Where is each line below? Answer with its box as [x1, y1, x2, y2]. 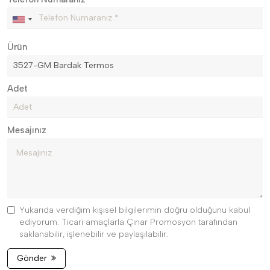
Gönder [17, 253, 47, 263]
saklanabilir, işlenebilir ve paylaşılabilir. [19, 229, 168, 239]
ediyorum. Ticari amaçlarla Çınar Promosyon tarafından [19, 217, 237, 227]
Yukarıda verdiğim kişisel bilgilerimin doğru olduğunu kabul [19, 205, 250, 215]
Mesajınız [7, 125, 46, 136]
